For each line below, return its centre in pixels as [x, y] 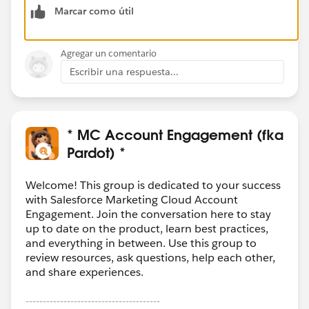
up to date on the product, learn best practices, [147, 228]
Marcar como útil [94, 11]
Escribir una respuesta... [124, 71]
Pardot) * [96, 152]
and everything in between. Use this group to [141, 243]
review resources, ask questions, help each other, [150, 257]
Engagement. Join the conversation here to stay [148, 214]
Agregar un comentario [109, 53]
